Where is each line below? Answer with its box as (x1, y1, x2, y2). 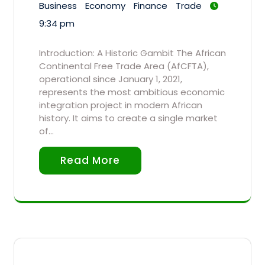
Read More (60, 153, 120, 168)
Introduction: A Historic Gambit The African (39, 47, 226, 60)
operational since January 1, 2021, (39, 73, 182, 86)
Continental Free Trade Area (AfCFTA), (39, 60, 209, 73)
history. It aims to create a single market (39, 112, 218, 125)
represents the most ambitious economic (39, 86, 225, 99)
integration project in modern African (39, 99, 202, 112)
